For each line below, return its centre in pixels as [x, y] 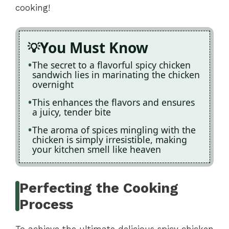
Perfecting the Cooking [99, 188]
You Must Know [94, 48]
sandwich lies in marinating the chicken [116, 75]
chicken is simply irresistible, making [110, 140]
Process [47, 204]
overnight [53, 85]
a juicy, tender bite [72, 112]
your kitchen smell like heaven [97, 150]
